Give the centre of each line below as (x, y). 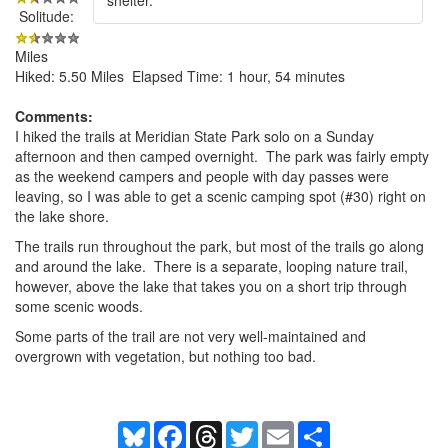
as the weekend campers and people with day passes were (202, 175)
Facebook (217, 428)
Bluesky (174, 428)
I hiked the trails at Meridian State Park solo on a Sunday (194, 135)
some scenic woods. (79, 305)
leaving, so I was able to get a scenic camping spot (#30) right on (220, 195)
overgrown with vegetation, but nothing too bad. (165, 355)
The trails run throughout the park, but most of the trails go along (219, 245)
